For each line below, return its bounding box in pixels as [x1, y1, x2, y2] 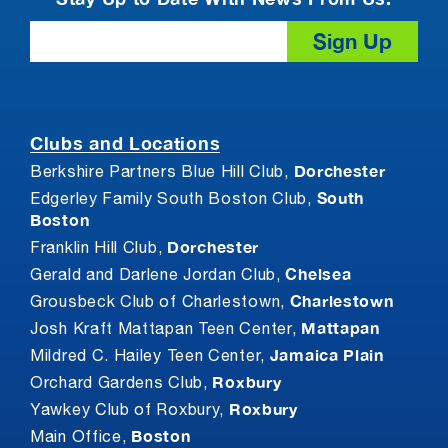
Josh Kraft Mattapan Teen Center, [30, 323, 302, 338]
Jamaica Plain [269, 345, 384, 366]
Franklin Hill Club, [30, 242, 167, 257]
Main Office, [30, 431, 132, 446]
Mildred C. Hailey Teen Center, [30, 350, 270, 365]
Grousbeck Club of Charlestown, [30, 296, 290, 311]
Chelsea [285, 264, 352, 285]
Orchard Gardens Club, [30, 377, 213, 392]
